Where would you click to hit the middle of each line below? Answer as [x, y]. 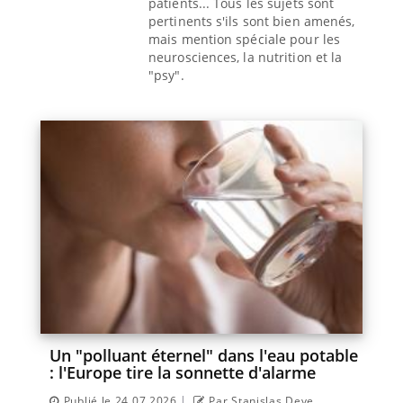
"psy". [166, 75]
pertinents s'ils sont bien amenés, [252, 21]
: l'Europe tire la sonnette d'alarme [183, 372]
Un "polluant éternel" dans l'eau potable [204, 355]
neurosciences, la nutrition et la [246, 57]
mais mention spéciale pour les [245, 39]
